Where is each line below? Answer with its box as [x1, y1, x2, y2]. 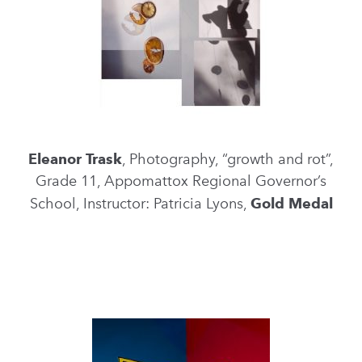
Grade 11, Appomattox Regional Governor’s [36, 172, 326, 190]
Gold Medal [250, 195, 333, 212]
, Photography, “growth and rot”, [122, 150, 334, 168]
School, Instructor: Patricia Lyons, [29, 195, 250, 213]
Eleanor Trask [28, 150, 122, 167]
